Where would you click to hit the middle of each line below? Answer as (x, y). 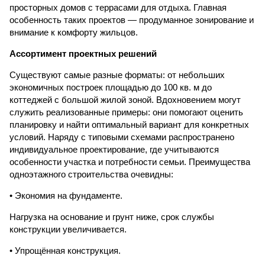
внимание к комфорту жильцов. (74, 32)
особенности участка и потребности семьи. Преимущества (130, 162)
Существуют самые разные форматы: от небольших (117, 75)
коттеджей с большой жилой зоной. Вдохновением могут (125, 100)
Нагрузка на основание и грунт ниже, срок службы (112, 217)
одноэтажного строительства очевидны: (91, 174)
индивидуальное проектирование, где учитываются (114, 149)
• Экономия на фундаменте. (66, 195)
